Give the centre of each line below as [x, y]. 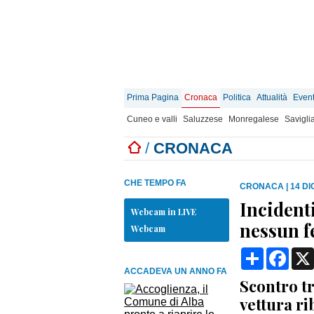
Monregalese [254, 119]
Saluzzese [203, 119]
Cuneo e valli [152, 119]
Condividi [287, 253]
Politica [237, 97]
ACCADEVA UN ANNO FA [176, 271]
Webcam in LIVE [164, 212]
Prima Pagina [153, 97]
